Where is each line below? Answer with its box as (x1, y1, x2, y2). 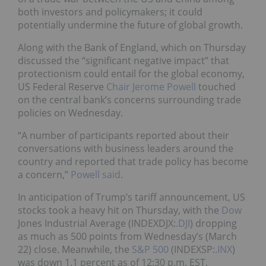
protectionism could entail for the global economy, (18, 67, 245, 81)
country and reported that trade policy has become (18, 155, 248, 169)
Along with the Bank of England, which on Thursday (18, 41, 246, 55)
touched (196, 80, 236, 94)
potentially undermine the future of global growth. (18, 18, 243, 32)
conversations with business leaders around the (18, 142, 233, 156)
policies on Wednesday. (18, 106, 123, 120)
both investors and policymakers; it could (18, 5, 202, 19)
